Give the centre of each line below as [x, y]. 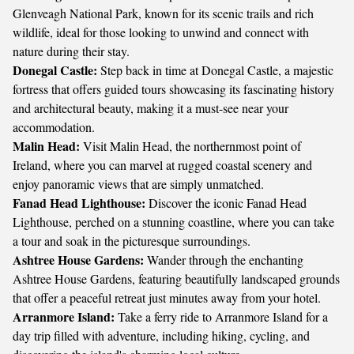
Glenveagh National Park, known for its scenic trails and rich [163, 13]
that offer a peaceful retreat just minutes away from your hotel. [167, 298]
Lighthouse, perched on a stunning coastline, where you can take [173, 222]
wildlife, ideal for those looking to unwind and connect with [161, 32]
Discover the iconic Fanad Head [226, 203]
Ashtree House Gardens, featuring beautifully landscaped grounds [176, 279]
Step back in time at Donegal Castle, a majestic [215, 70]
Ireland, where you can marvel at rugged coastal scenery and [162, 165]
